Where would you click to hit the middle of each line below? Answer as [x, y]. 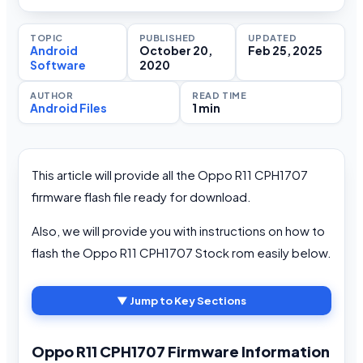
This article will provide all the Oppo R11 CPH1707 [170, 175]
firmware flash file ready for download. [141, 197]
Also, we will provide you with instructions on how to [178, 231]
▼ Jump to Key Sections [181, 301]
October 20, [175, 51]
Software [58, 65]
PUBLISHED [168, 38]
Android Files [68, 108]
